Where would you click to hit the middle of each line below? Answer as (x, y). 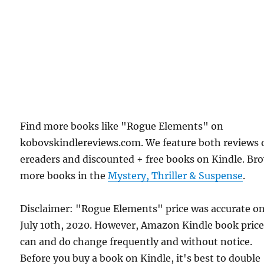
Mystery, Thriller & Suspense (176, 176)
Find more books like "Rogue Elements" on (122, 126)
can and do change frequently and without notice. (136, 242)
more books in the (64, 176)
